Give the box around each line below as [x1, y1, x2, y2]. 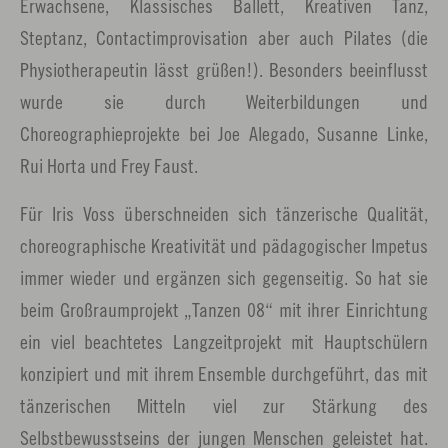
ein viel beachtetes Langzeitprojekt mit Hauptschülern [20, 330, 428, 353]
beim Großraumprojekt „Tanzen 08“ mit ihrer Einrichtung [20, 298, 428, 321]
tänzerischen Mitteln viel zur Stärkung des [20, 394, 428, 417]
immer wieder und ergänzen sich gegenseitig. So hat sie [20, 266, 428, 289]
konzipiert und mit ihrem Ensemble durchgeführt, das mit [20, 362, 428, 385]
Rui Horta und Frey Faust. [20, 154, 198, 177]
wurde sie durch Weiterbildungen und [20, 90, 428, 113]
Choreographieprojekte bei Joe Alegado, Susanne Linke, [20, 122, 428, 145]
